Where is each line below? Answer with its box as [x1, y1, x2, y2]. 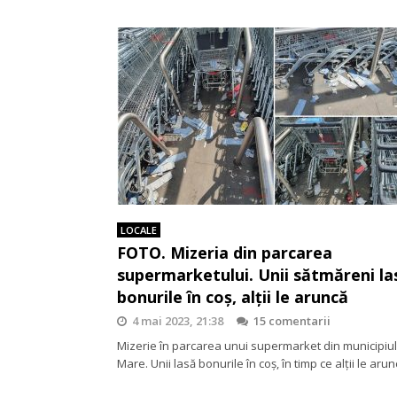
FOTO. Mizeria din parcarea [117, 241, 332, 263]
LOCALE [121, 222, 157, 237]
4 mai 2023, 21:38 [132, 312, 223, 329]
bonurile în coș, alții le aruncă [117, 285, 348, 307]
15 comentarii [253, 312, 331, 329]
